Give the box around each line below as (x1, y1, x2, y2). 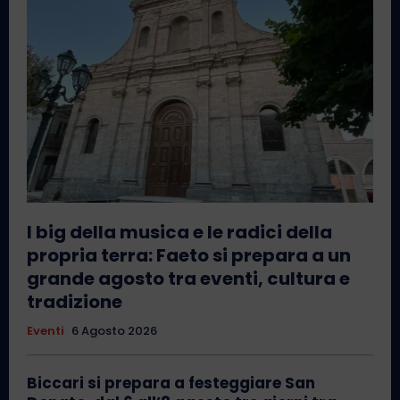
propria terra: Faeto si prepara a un (27, 242, 351, 268)
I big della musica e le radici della (27, 219, 332, 245)
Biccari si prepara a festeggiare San (27, 371, 315, 394)
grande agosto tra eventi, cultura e (27, 265, 350, 291)
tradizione (27, 288, 122, 314)
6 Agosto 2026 (71, 321, 157, 339)
